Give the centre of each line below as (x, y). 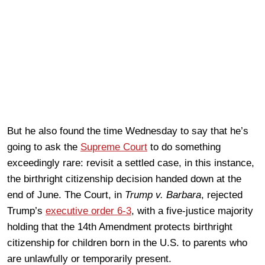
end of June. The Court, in (66, 195)
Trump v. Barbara (163, 195)
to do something (184, 147)
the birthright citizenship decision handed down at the (124, 179)
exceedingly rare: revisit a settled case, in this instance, (131, 163)
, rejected (222, 195)
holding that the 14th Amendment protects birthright (120, 227)
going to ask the (44, 147)
